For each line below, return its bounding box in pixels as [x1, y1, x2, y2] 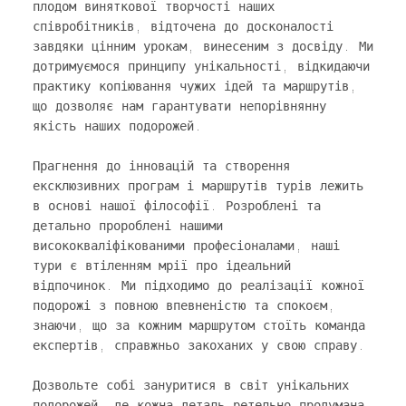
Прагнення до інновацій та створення [32, 159, 290, 174]
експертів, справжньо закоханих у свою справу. [32, 338, 365, 353]
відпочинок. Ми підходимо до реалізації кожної [32, 278, 364, 294]
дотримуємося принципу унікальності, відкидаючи [32, 59, 370, 74]
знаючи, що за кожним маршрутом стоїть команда [32, 318, 365, 333]
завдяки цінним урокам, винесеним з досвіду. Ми [32, 39, 373, 54]
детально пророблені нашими [32, 218, 223, 234]
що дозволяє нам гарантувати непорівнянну [32, 99, 326, 114]
